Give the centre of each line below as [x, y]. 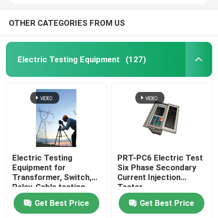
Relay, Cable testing [49, 187]
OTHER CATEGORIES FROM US [67, 23]
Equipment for [39, 168]
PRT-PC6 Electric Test [160, 158]
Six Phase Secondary [157, 168]
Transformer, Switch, [52, 177]
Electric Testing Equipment [68, 59]
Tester [130, 187]
